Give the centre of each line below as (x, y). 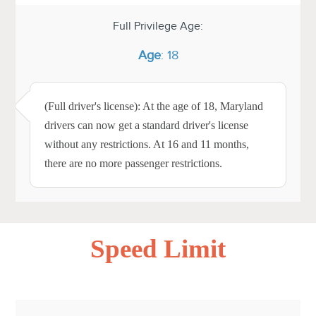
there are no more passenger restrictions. (134, 163)
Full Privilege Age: (158, 25)
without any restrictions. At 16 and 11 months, (147, 144)
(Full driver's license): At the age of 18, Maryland (154, 106)
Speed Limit (158, 248)
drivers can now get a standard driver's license (147, 125)
